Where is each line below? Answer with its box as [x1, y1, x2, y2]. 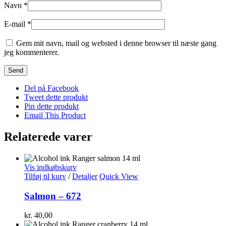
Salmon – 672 [24, 190, 81, 201]
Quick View [99, 172, 138, 181]
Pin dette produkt [24, 102, 79, 111]
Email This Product [24, 111, 86, 120]
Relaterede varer [4, 130, 92, 143]
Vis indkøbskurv [24, 162, 77, 172]
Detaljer [72, 172, 97, 181]
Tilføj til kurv [24, 172, 66, 181]
